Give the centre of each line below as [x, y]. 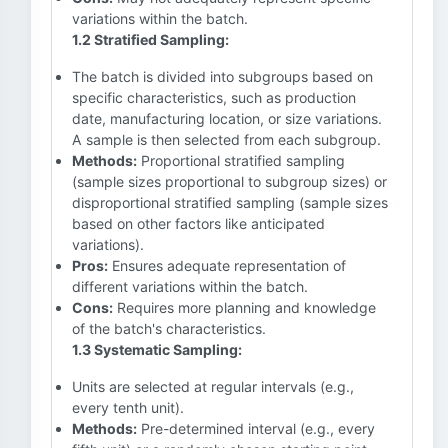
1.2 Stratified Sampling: [150, 39]
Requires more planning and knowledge [244, 307]
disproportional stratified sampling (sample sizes [230, 202]
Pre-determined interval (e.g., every [256, 428]
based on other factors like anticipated [198, 223]
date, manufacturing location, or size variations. [227, 118]
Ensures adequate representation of [227, 265]
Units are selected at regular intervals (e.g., [213, 386]
